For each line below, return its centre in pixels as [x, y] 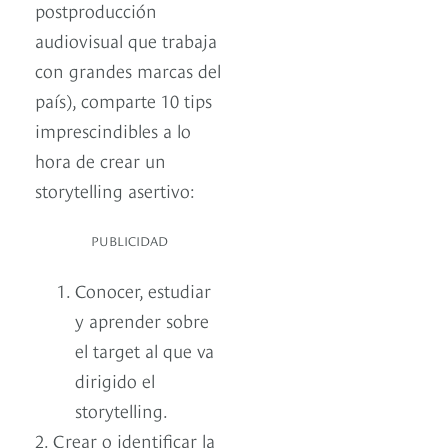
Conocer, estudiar [143, 290]
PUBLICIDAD [129, 240]
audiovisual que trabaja [126, 40]
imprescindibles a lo [113, 130]
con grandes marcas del [128, 70]
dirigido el [115, 380]
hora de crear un [100, 160]
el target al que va [144, 350]
